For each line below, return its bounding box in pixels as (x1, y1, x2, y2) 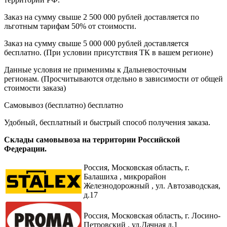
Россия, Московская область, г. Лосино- (84, 211, 220, 220)
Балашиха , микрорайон (84, 172, 166, 181)
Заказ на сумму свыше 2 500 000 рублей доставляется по (4, 12, 199, 21)
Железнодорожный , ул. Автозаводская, (84, 181, 220, 190)
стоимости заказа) (4, 83, 66, 92)
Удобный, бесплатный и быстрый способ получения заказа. (4, 118, 210, 127)
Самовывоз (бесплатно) (4, 100, 88, 109)
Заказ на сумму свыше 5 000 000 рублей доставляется (4, 39, 188, 48)
